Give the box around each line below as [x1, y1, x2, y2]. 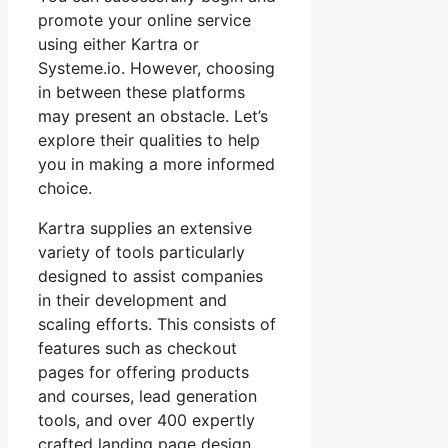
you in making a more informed [38, 153, 275, 174]
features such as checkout [38, 337, 237, 358]
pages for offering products [38, 361, 249, 382]
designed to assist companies [38, 265, 263, 286]
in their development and [38, 289, 227, 310]
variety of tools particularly [38, 241, 245, 262]
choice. [38, 177, 92, 198]
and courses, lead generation [38, 385, 257, 406]
